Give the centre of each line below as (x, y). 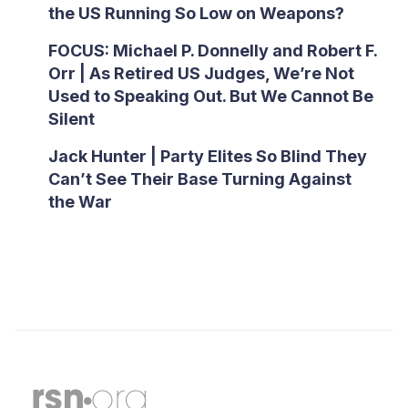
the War (80, 202)
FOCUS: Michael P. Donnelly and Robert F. (212, 51)
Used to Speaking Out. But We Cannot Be (210, 96)
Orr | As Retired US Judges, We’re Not (201, 73)
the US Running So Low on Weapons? (196, 13)
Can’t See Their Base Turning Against (199, 179)
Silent (71, 119)
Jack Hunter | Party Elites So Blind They (207, 156)
